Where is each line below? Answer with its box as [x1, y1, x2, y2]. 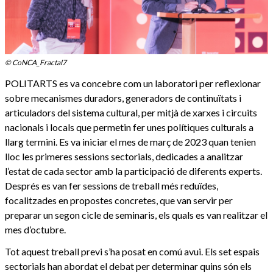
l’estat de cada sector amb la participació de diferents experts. [5, 165, 262, 177]
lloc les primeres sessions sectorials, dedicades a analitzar [5, 151, 243, 163]
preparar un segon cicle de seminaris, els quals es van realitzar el [5, 209, 268, 221]
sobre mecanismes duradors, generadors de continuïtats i [5, 92, 241, 104]
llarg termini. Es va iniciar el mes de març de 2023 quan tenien [5, 136, 256, 148]
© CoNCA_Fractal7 [5, 58, 66, 68]
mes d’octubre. [5, 224, 66, 236]
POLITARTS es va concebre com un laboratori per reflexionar [5, 77, 261, 90]
